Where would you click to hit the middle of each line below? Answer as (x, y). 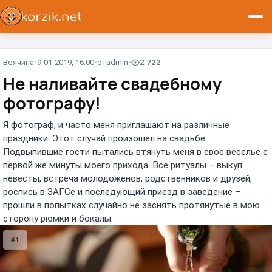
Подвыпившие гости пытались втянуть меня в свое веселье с (135, 151)
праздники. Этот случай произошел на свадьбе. (105, 138)
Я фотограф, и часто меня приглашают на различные (116, 125)
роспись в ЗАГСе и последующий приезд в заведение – (122, 192)
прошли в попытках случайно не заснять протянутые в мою (131, 205)
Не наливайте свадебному (112, 84)
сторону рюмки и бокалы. (58, 218)
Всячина (19, 63)
